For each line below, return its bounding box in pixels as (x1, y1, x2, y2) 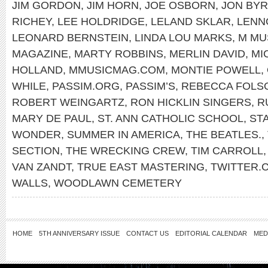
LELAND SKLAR (151, 15, 231, 28)
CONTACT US (126, 230, 169, 237)
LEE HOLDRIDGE (57, 15, 145, 28)
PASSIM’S (126, 80, 175, 92)
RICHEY (12, 15, 51, 28)
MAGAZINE (12, 47, 68, 60)
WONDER (12, 128, 61, 141)
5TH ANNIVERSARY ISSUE (39, 230, 120, 237)
